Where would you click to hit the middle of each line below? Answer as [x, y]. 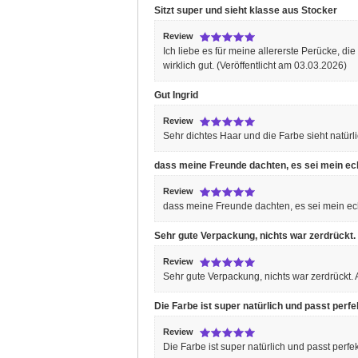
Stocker [319, 10]
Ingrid [185, 95]
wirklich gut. [190, 65]
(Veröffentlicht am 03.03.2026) [282, 65]
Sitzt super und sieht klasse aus [228, 10]
